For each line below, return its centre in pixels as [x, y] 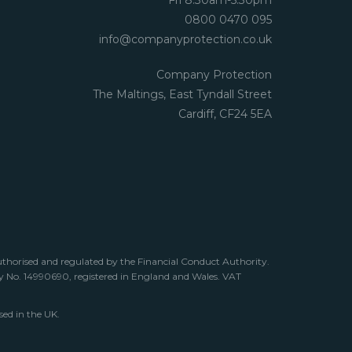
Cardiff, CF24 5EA [225, 114]
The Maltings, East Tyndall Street [182, 94]
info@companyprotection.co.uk [185, 39]
